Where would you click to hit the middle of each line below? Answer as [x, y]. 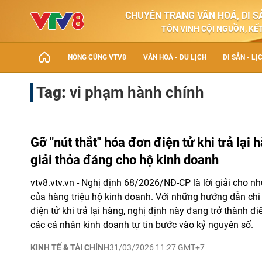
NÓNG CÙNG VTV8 [97, 57]
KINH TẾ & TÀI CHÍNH [70, 247]
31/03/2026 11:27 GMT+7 [157, 247]
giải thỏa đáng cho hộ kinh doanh [125, 160]
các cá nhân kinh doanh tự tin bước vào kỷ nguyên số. [142, 225]
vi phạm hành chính [137, 92]
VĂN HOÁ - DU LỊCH [175, 57]
